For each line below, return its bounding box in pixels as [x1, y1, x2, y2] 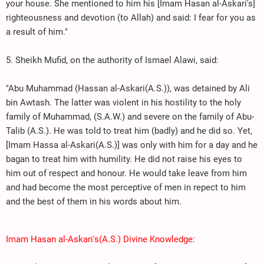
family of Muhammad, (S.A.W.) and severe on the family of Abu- [6, 111, 254, 122]
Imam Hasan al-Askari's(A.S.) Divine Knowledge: [6, 233, 195, 245]
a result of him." [6, 26, 68, 37]
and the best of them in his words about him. [6, 196, 181, 207]
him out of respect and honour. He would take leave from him [6, 167, 247, 179]
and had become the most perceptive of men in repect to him [6, 181, 246, 193]
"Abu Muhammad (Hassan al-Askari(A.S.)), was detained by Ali [6, 82, 250, 94]
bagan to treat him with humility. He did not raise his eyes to [6, 153, 242, 164]
